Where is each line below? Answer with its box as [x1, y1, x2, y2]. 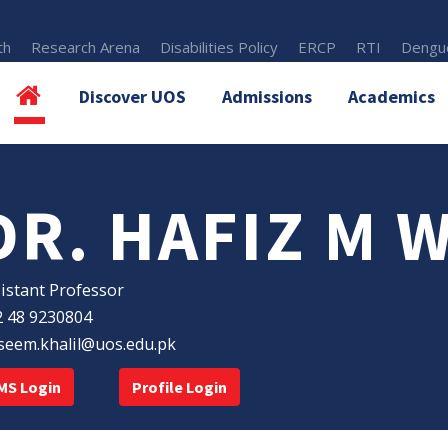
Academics [348, 85, 435, 108]
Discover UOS [79, 85, 186, 108]
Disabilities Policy [160, 37, 279, 57]
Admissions [222, 85, 312, 108]
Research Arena [31, 37, 141, 57]
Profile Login [131, 377, 227, 398]
